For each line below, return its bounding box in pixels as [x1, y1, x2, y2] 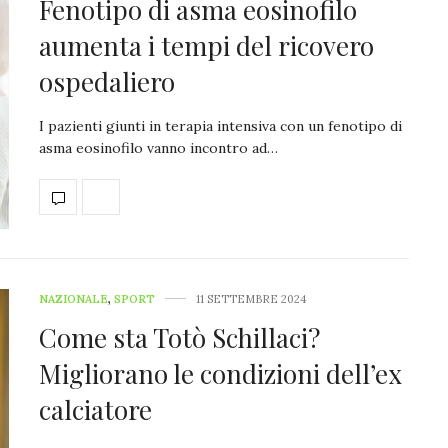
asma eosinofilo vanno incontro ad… [39, 139, 278, 158]
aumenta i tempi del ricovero [39, 28, 374, 64]
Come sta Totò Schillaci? [39, 319, 320, 355]
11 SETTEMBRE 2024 [196, 291, 306, 306]
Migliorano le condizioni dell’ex [39, 355, 402, 391]
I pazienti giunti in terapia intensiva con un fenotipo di [39, 117, 402, 136]
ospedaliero [39, 64, 175, 100]
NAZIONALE [39, 291, 108, 306]
